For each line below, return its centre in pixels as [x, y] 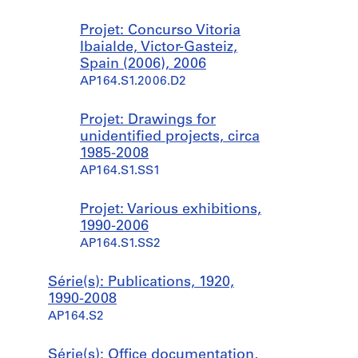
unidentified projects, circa [170, 137]
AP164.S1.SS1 [120, 171]
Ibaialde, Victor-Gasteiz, [159, 48]
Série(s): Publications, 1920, [141, 282]
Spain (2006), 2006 [143, 64]
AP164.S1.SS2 [120, 244]
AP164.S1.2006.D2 [133, 82]
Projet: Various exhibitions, [171, 210]
